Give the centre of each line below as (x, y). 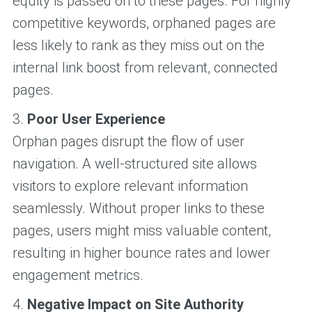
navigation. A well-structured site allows (134, 163)
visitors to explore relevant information (130, 186)
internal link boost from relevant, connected (145, 67)
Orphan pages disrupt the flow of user (128, 141)
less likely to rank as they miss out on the (138, 45)
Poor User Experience (96, 119)
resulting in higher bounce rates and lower (141, 252)
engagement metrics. (78, 275)
